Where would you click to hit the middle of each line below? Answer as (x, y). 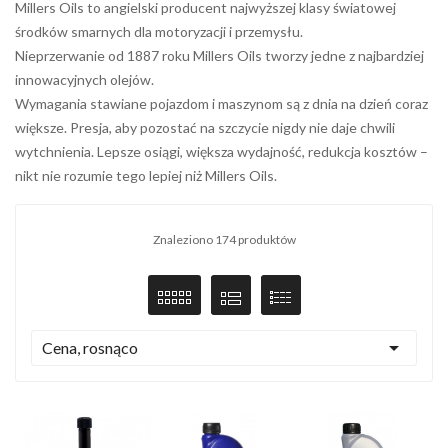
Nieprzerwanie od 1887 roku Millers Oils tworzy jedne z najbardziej (219, 55)
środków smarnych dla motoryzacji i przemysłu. (159, 31)
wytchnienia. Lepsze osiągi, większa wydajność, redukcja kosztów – (221, 151)
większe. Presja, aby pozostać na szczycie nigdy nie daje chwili (205, 127)
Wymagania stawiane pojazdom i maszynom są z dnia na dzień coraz (221, 103)
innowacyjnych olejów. (84, 79)
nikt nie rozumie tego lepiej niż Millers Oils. (146, 175)
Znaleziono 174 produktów (224, 239)
